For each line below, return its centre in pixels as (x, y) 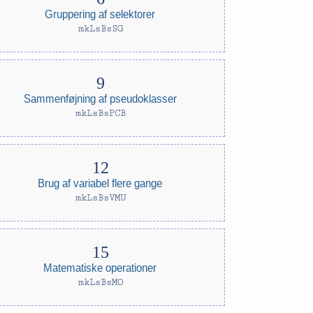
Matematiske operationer (100, 267)
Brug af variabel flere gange (100, 183)
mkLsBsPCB (100, 113)
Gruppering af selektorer (100, 14)
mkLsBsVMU (100, 198)
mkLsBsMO (100, 282)
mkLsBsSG (100, 29)
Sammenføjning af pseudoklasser (101, 98)
